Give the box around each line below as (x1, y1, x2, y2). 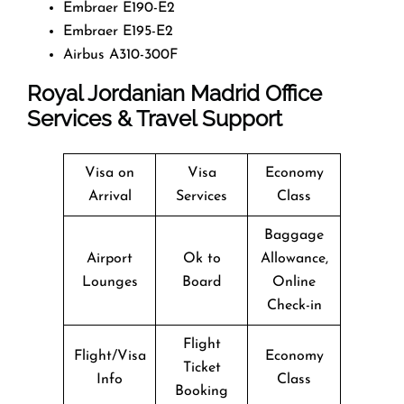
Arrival (87, 188, 132, 204)
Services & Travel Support (27, 105, 282, 132)
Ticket (182, 360, 221, 375)
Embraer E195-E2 (63, 23, 173, 39)
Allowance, (260, 251, 328, 266)
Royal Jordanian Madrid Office (27, 79, 322, 106)
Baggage (264, 227, 324, 243)
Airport (87, 251, 133, 266)
